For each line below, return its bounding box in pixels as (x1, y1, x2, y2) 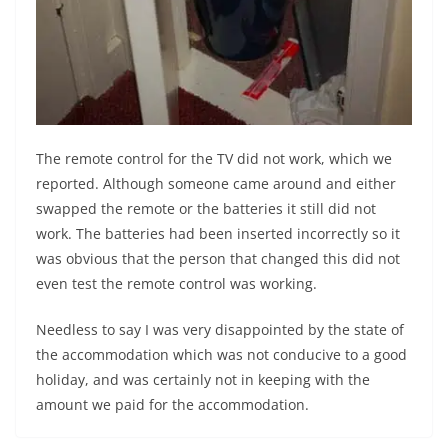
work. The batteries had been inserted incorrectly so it (36, 224, 400, 244)
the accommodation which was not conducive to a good (36, 345, 407, 365)
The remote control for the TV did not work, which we (36, 149, 392, 169)
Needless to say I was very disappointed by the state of (36, 320, 404, 340)
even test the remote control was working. (36, 274, 317, 294)
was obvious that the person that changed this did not (36, 249, 400, 269)
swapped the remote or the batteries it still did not (36, 199, 376, 219)
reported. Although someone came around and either (36, 174, 396, 194)
